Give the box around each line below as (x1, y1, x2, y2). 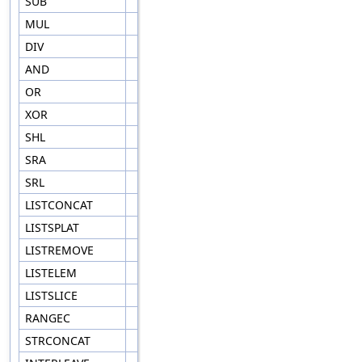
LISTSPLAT (25, 220, 82, 236)
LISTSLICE (25, 288, 81, 304)
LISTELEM (25, 265, 80, 281)
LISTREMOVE (25, 242, 97, 259)
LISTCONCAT (25, 197, 96, 213)
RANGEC (25, 310, 74, 326)
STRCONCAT (25, 333, 94, 349)
